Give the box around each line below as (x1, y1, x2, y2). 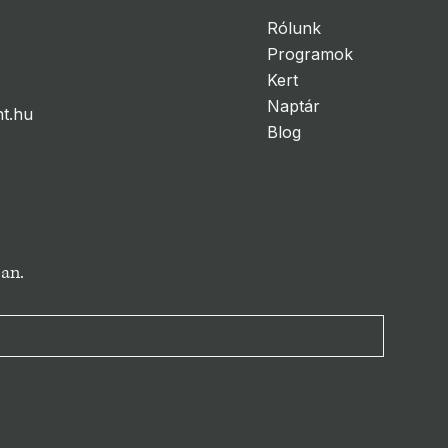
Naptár (266, 96, 320, 117)
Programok (266, 44, 353, 65)
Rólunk (266, 18, 321, 39)
